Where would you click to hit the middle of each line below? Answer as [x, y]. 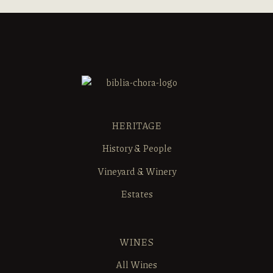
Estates [136, 194]
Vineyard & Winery [136, 171]
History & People [136, 148]
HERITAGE [136, 126]
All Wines [136, 265]
